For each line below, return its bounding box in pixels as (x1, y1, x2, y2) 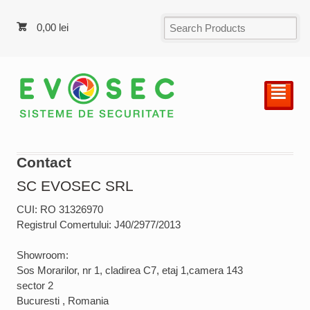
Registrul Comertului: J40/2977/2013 (17, 219, 181, 231)
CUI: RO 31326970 (17, 203, 104, 216)
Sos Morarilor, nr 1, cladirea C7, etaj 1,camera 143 (17, 264, 244, 277)
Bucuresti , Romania (17, 295, 109, 307)
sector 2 (17, 280, 54, 292)
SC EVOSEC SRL (17, 177, 134, 194)
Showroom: (17, 249, 69, 262)
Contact (17, 154, 72, 170)
